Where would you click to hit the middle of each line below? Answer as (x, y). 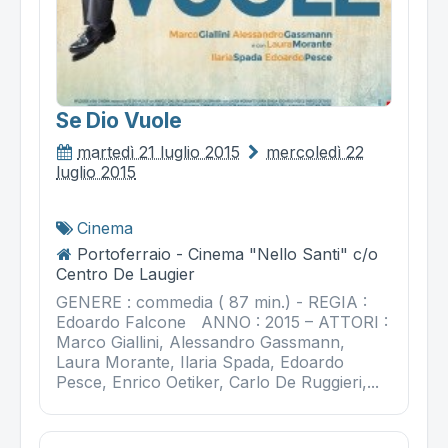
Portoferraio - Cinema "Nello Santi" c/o (227, 254)
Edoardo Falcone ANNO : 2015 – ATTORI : (222, 322)
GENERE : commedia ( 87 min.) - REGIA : (211, 302)
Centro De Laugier (125, 274)
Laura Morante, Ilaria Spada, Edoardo (200, 362)
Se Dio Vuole (119, 121)
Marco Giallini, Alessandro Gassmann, (200, 342)
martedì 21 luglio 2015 (158, 152)
